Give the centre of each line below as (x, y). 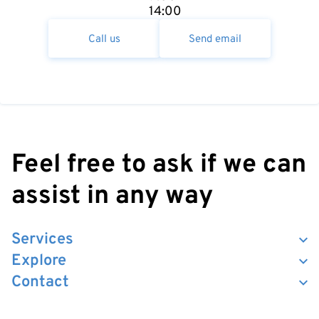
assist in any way (112, 197)
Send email (215, 40)
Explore (39, 261)
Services (42, 240)
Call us (104, 40)
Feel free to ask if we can (159, 165)
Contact (40, 282)
